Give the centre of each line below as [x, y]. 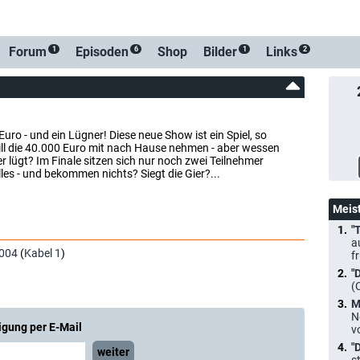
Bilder [220, 52]
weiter [113, 352]
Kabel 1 [43, 253]
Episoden [102, 52]
